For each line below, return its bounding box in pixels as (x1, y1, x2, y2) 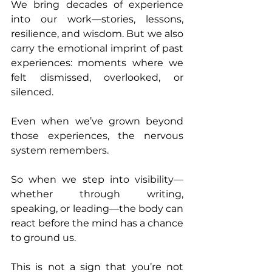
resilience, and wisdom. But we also (11, 28, 183, 40)
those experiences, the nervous (11, 130, 183, 142)
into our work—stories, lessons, (11, 13, 183, 25)
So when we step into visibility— (11, 174, 183, 186)
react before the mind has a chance (11, 217, 183, 229)
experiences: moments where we (11, 57, 183, 69)
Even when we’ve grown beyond (11, 115, 183, 127)
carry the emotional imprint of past (11, 42, 183, 55)
